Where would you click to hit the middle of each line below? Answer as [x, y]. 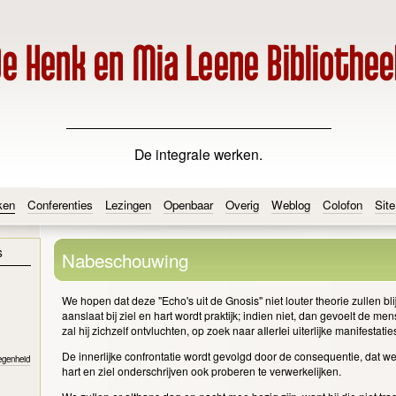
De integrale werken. [198, 154]
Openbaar [188, 205]
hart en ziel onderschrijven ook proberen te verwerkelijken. [202, 371]
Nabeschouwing [125, 259]
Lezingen [128, 205]
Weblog [290, 205]
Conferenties [60, 205]
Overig [242, 205]
